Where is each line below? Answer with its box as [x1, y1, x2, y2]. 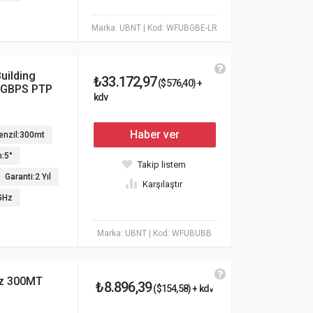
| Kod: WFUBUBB [149, 228, 212, 238]
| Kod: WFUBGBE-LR [143, 23, 217, 33]
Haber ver [130, 128, 180, 141]
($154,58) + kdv [152, 283, 214, 294]
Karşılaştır [143, 179, 182, 189]
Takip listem [138, 159, 186, 170]
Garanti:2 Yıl [5, 172, 51, 182]
